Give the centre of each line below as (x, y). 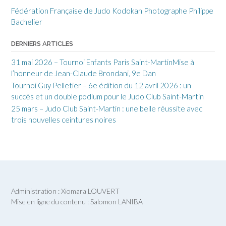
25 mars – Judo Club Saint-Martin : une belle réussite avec (107, 109)
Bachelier (27, 22)
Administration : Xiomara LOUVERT (65, 191)
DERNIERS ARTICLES (42, 44)
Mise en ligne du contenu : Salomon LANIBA (77, 202)
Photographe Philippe (179, 11)
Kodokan (127, 11)
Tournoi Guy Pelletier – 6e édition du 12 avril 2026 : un (101, 86)
